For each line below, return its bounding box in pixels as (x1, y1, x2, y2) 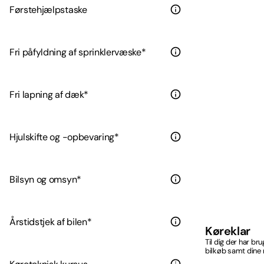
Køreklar (205, 223, 250, 239)
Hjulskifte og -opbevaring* (9, 130, 119, 143)
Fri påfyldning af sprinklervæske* (9, 45, 146, 58)
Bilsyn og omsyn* (9, 173, 81, 186)
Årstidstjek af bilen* (9, 215, 92, 228)
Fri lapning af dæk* (9, 88, 88, 101)
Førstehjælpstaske (9, 3, 87, 16)
